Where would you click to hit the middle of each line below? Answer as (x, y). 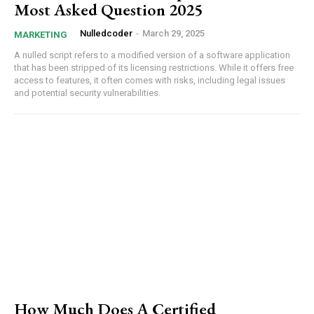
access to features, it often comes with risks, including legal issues (150, 81)
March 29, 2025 (173, 34)
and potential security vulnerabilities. (87, 93)
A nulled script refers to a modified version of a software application (152, 55)
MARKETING (41, 35)
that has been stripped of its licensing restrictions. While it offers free (154, 68)
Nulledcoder (106, 34)
